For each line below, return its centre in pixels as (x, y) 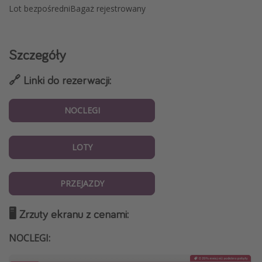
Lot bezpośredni (39, 9)
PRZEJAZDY (82, 184)
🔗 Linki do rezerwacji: (60, 80)
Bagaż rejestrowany (108, 9)
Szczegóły (37, 55)
